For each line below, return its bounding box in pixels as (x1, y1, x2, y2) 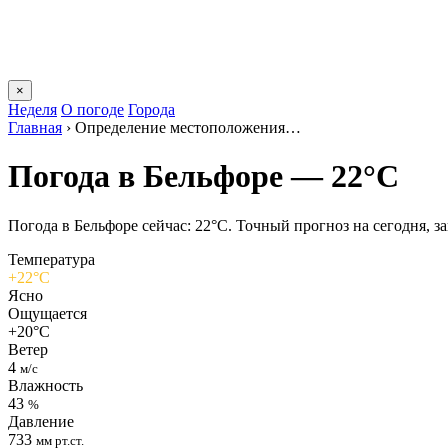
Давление (8, 412, 74, 430)
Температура (8, 250, 95, 268)
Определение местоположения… (75, 119, 301, 136)
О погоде (61, 101, 124, 118)
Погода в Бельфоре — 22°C (8, 158, 399, 195)
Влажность (8, 376, 83, 394)
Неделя (8, 101, 57, 118)
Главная (8, 119, 62, 136)
